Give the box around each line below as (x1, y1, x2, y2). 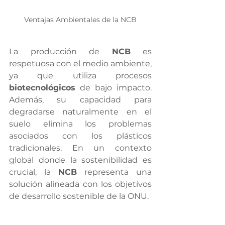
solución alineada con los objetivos (9, 179, 152, 189)
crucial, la (9, 167, 58, 177)
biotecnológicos (9, 82, 75, 92)
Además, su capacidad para (9, 94, 152, 104)
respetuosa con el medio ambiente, (9, 58, 152, 68)
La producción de (9, 46, 112, 56)
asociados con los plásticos (9, 131, 152, 141)
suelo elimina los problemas (9, 119, 152, 129)
